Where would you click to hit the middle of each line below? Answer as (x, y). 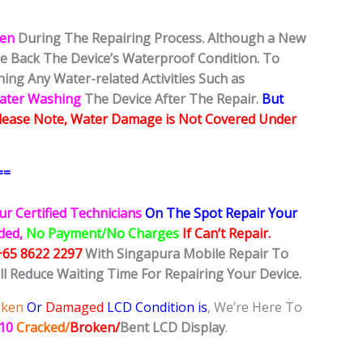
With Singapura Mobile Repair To (187, 254)
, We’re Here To (255, 307)
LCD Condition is (156, 307)
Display (203, 328)
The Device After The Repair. (173, 99)
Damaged (75, 307)
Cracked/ (43, 328)
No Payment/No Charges (104, 234)
